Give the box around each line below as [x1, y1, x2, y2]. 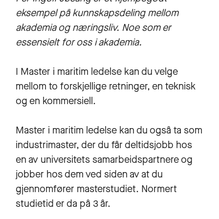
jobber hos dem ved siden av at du [16, 168, 163, 181]
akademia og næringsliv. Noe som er [16, 21, 171, 34]
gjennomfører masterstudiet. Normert [16, 182, 177, 196]
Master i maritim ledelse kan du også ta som [16, 124, 202, 137]
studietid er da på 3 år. [16, 197, 113, 210]
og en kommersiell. [16, 94, 101, 108]
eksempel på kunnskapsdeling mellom [16, 6, 178, 20]
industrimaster [16, 138, 76, 152]
